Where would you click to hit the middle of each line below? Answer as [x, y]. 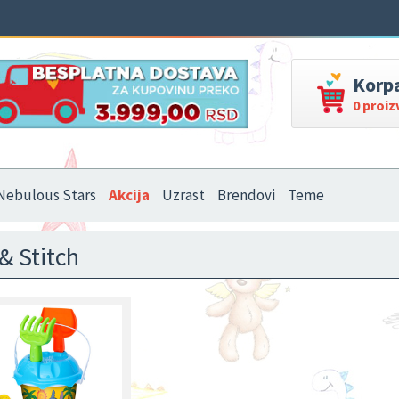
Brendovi [246, 195]
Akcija [129, 195]
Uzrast [183, 195]
